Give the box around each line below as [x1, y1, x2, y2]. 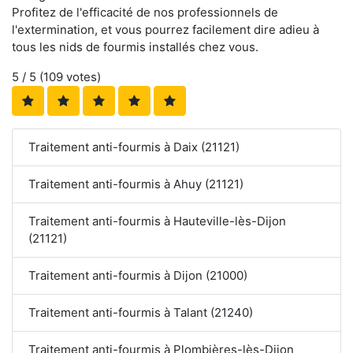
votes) [63, 69, 101, 85]
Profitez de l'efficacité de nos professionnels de [12, 5, 278, 20]
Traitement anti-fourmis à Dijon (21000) [28, 268, 247, 284]
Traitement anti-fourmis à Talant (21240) [28, 305, 253, 321]
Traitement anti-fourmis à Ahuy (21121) [28, 176, 243, 192]
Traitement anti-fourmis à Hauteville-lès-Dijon [28, 214, 286, 229]
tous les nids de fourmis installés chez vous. [12, 39, 258, 55]
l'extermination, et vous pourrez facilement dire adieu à [12, 22, 319, 38]
